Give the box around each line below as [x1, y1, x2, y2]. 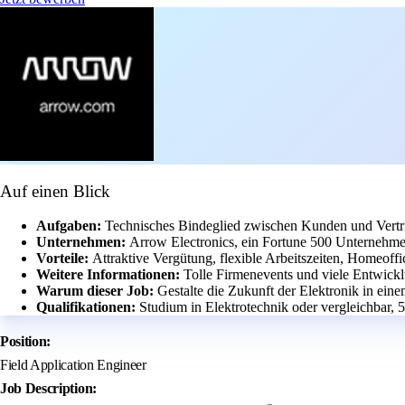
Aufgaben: [36, 218, 105, 234]
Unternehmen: [36, 234, 129, 250]
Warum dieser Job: [36, 283, 157, 299]
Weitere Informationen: [36, 267, 184, 283]
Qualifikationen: [36, 299, 139, 316]
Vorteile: [36, 250, 92, 267]
